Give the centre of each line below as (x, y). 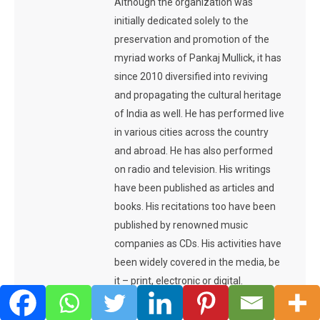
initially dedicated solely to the (181, 21)
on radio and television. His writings (192, 170)
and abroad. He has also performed (194, 151)
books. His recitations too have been (195, 207)
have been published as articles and (194, 188)
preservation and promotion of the (192, 40)
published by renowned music (181, 225)
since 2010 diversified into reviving (191, 77)
